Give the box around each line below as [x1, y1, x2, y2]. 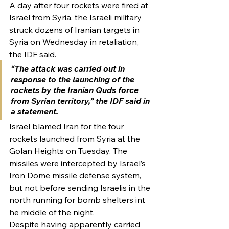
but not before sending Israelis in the [9, 182, 152, 193]
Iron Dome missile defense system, [9, 170, 143, 180]
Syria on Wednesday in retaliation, [9, 37, 141, 47]
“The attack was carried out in [11, 63, 127, 74]
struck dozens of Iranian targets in [9, 25, 142, 35]
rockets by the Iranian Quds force [11, 85, 141, 95]
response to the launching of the [11, 74, 136, 84]
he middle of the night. [9, 207, 95, 217]
